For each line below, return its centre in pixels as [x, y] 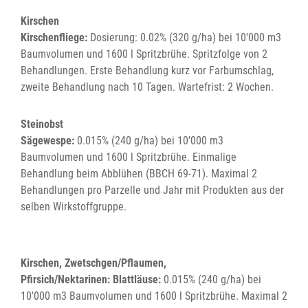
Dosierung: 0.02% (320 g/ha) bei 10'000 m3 [184, 38]
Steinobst [42, 124]
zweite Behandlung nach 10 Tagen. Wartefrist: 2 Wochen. [147, 87]
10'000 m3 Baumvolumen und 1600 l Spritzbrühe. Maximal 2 [154, 296]
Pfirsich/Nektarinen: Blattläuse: [91, 280]
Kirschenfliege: [54, 38]
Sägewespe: [49, 141]
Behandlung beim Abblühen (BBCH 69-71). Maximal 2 [139, 174]
